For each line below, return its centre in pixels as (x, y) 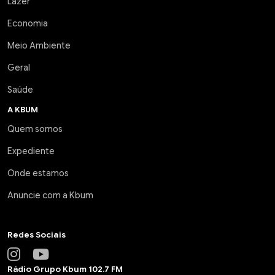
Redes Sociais (37, 235)
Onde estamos (38, 173)
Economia (28, 23)
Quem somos (35, 129)
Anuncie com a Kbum (50, 195)
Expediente (31, 151)
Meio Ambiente (39, 45)
